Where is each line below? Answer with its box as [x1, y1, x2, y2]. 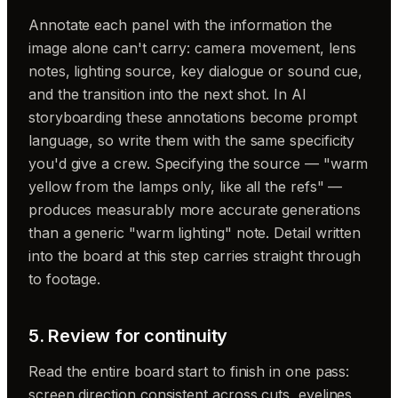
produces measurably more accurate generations [28, 200, 361, 219]
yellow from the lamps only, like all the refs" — [28, 177, 343, 195]
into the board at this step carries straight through [28, 246, 362, 265]
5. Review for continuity [28, 324, 228, 346]
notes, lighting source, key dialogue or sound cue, [28, 61, 363, 80]
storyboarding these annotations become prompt [28, 107, 357, 126]
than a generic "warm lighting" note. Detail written [28, 223, 362, 242]
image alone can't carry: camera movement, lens [28, 38, 356, 57]
